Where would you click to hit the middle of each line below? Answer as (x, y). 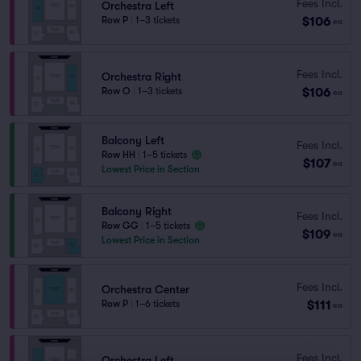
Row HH (118, 155)
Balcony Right (137, 211)
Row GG (120, 226)
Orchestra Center (145, 289)
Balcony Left (133, 140)
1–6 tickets (158, 304)
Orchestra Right (141, 77)
